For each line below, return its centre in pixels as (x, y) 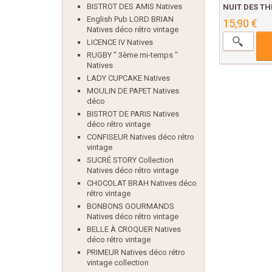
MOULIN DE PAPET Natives (133, 91)
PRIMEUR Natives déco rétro (136, 252)
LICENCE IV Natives (120, 42)
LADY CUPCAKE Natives (128, 78)
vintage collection (118, 263)
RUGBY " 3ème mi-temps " (132, 55)
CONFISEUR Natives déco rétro (141, 137)
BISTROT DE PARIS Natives (133, 114)
